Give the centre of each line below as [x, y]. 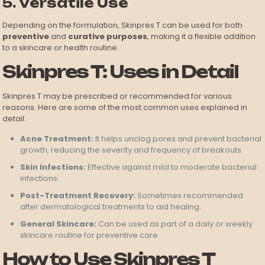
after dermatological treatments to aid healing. [111, 207]
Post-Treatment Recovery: [78, 196]
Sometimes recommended [190, 196]
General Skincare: [59, 224]
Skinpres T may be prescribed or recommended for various [117, 96]
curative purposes [108, 37]
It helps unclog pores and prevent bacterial [178, 139]
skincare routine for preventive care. [90, 235]
